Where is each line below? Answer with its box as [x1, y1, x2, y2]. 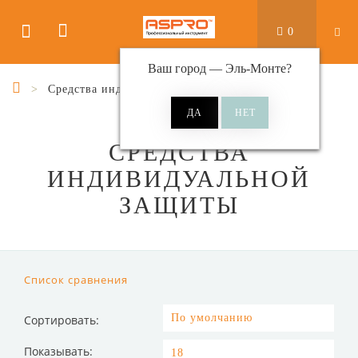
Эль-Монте [225, 62, 286, 75]
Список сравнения [24, 272, 128, 287]
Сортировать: [24, 312, 99, 328]
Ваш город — [148, 62, 225, 75]
